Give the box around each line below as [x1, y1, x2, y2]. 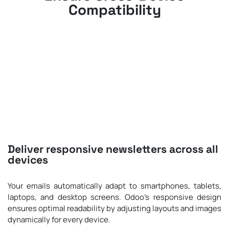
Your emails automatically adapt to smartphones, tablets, [8, 180, 221, 191]
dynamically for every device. [8, 214, 110, 225]
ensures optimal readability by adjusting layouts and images [8, 202, 221, 214]
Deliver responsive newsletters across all [8, 142, 218, 156]
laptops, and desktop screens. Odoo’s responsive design [8, 191, 221, 202]
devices [8, 152, 48, 167]
